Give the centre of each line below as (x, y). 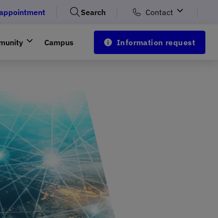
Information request (156, 42)
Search (93, 12)
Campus (59, 42)
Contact (159, 12)
